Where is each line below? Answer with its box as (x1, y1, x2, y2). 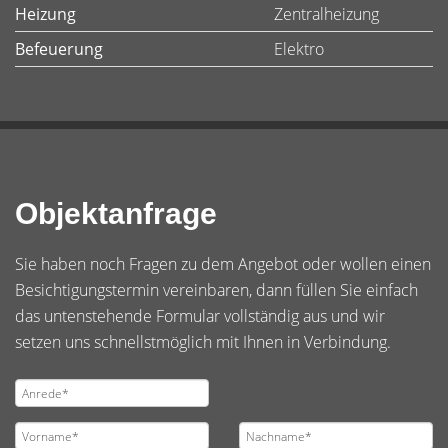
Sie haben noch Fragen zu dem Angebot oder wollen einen (15, 253, 431, 275)
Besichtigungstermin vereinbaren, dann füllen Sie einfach (15, 279, 418, 301)
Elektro (274, 38, 324, 60)
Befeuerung (15, 38, 103, 60)
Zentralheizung (274, 3, 379, 25)
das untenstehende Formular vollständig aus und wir (15, 305, 385, 327)
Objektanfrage (15, 197, 217, 230)
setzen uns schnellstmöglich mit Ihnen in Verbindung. (15, 331, 391, 353)
